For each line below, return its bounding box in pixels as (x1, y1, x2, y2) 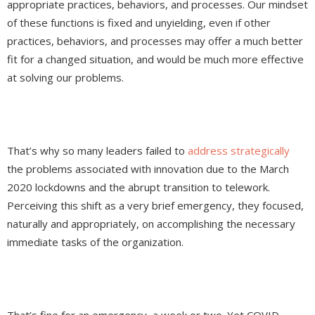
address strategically (188, 143, 290, 158)
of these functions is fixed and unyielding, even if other (7, 15, 271, 30)
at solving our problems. (7, 70, 127, 85)
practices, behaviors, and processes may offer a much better (7, 34, 303, 49)
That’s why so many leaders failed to (7, 143, 188, 158)
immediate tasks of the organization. (7, 235, 186, 250)
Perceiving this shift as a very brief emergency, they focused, (7, 198, 304, 213)
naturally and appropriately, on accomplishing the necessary (7, 217, 295, 231)
